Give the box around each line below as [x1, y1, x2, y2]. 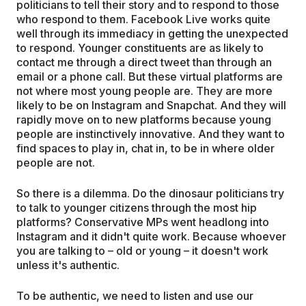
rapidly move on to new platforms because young [16, 112, 271, 126]
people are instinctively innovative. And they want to [16, 126, 285, 141]
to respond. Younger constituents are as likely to [16, 40, 264, 55]
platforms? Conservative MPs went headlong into [16, 214, 269, 229]
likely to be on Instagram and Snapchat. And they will [16, 98, 286, 112]
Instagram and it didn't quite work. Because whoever [16, 229, 286, 243]
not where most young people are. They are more [16, 83, 273, 98]
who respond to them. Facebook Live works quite [16, 12, 270, 26]
